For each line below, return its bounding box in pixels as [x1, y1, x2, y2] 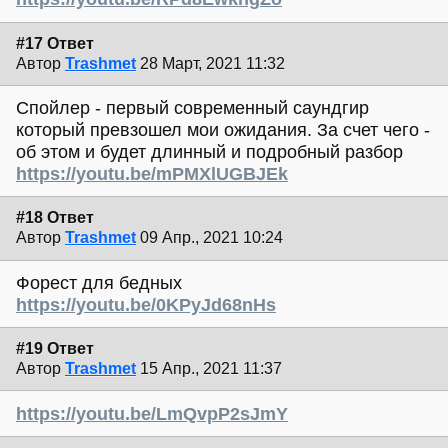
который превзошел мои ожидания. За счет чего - [16, 120, 430, 141]
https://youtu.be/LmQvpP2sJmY [16, 403, 288, 424]
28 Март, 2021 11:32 [140, 54, 285, 72]
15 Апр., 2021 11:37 [140, 360, 282, 378]
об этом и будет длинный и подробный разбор [16, 142, 403, 163]
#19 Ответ [16, 340, 94, 358]
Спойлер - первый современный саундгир [16, 98, 369, 119]
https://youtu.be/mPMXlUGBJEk [16, 164, 288, 185]
